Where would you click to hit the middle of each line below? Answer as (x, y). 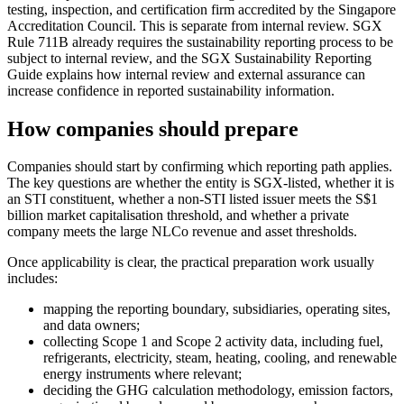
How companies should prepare (153, 129)
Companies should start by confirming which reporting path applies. (200, 167)
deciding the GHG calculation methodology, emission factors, (218, 390)
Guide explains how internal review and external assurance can (186, 74)
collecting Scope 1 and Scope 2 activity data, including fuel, (213, 342)
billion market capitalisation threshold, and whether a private (178, 216)
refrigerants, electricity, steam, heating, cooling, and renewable (220, 358)
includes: (32, 279)
